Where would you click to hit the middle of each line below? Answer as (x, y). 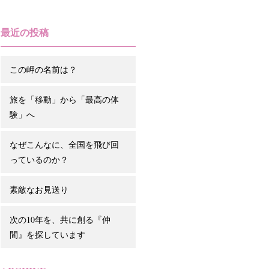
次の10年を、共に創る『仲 (60, 219)
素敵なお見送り (39, 189)
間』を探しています (47, 234)
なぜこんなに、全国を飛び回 (64, 144)
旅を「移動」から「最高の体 (64, 99)
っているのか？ (39, 159)
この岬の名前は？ (43, 69)
